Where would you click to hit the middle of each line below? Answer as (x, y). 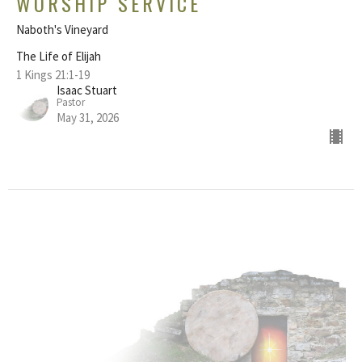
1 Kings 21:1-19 (53, 74)
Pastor (71, 102)
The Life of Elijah (59, 56)
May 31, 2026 (88, 117)
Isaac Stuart (87, 90)
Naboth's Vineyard (62, 29)
